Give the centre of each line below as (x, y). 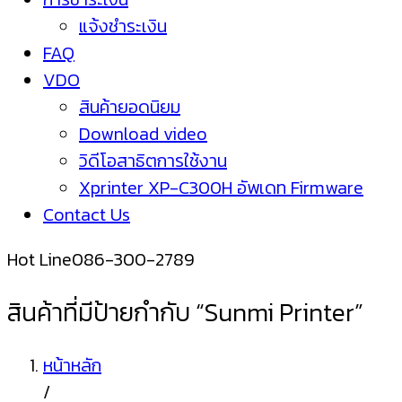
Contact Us (87, 214)
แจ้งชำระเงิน (123, 26)
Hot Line (39, 259)
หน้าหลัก (72, 366)
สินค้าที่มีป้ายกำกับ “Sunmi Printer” (185, 313)
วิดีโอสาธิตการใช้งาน (153, 161)
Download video (143, 134)
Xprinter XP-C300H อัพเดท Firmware (221, 188)
